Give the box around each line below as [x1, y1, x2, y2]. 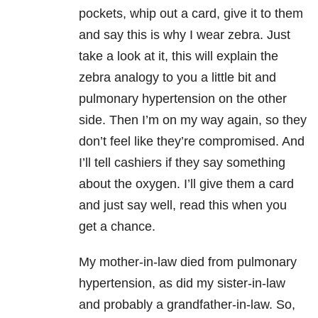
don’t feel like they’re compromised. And [79, 134, 305, 149]
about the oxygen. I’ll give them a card [79, 177, 294, 192]
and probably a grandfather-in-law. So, [79, 297, 295, 312]
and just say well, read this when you [79, 198, 287, 213]
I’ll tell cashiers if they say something [79, 155, 285, 170]
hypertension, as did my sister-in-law [79, 276, 285, 291]
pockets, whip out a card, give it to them [79, 6, 303, 21]
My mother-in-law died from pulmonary [79, 255, 297, 270]
